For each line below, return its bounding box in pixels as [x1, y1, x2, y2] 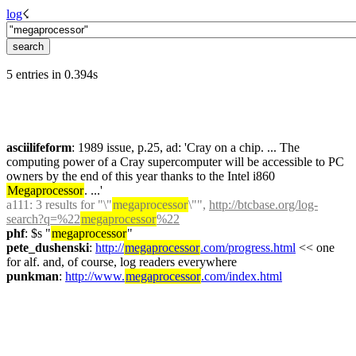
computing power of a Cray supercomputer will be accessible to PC [6, 155, 344, 168]
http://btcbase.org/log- [209, 198, 318, 211]
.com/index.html [201, 269, 282, 283]
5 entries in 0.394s [6, 68, 98, 81]
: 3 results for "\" [29, 198, 112, 211]
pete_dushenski [6, 241, 89, 254]
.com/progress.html [200, 241, 296, 254]
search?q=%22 [6, 212, 80, 226]
